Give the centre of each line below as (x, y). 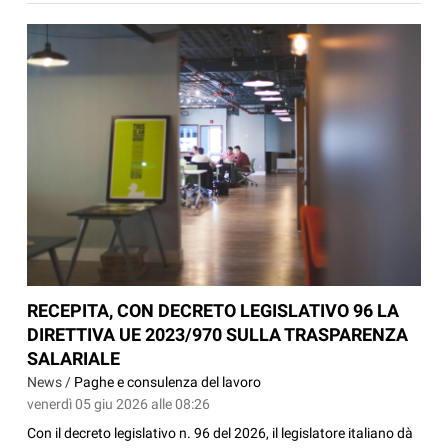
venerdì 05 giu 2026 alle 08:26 (119, 404)
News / (51, 382)
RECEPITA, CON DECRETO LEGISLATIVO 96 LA (213, 311)
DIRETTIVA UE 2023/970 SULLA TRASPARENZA (218, 335)
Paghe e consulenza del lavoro (168, 382)
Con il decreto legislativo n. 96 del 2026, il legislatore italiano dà (220, 433)
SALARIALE (74, 359)
